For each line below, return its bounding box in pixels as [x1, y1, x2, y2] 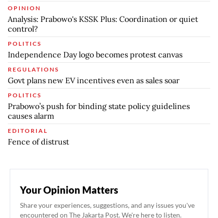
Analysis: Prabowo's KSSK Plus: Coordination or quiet [8, 14, 198, 24]
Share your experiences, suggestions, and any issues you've [20, 200, 195, 209]
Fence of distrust [8, 136, 69, 146]
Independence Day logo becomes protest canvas [8, 49, 182, 59]
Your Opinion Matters [20, 183, 118, 196]
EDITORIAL [8, 127, 48, 134]
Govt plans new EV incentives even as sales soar [8, 75, 180, 85]
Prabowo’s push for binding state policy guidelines [8, 101, 190, 111]
